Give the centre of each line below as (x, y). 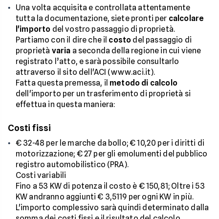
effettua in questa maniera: (66, 105)
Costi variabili (41, 175)
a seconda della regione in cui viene (136, 51)
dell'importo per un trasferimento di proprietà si (103, 94)
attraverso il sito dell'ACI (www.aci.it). (86, 72)
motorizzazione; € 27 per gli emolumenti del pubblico (112, 154)
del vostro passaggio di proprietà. (113, 29)
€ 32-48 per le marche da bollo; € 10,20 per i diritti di (110, 143)
